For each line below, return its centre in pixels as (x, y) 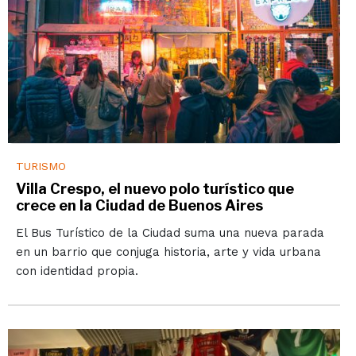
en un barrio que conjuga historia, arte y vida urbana (168, 252)
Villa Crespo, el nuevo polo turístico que (155, 188)
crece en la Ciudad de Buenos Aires (139, 205)
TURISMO (41, 166)
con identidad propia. (77, 271)
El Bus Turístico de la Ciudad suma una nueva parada (170, 232)
